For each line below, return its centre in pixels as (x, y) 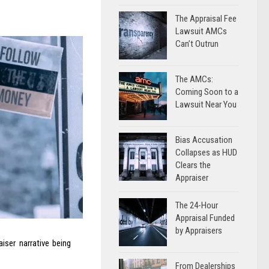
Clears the (193, 165)
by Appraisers (199, 231)
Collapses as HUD (206, 153)
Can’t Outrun (197, 44)
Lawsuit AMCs (201, 31)
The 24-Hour (197, 205)
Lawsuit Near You (206, 104)
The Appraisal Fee (206, 19)
